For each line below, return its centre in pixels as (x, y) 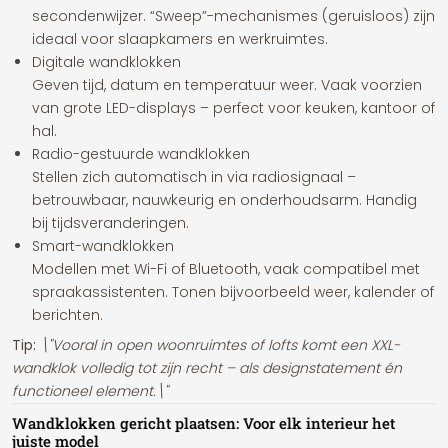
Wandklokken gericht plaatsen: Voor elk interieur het (203, 423)
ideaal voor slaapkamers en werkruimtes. (180, 39)
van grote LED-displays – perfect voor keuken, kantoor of (233, 108)
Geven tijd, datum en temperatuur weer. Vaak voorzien (227, 85)
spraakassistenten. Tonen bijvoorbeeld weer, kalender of (233, 292)
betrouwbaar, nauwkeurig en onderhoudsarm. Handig (224, 200)
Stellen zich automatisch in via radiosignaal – (194, 177)
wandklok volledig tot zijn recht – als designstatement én (207, 368)
